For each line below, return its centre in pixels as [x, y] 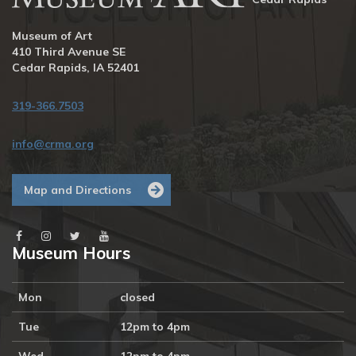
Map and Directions [77, 190]
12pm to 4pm [155, 327]
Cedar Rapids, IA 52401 [75, 68]
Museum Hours [71, 253]
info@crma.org [53, 144]
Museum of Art [52, 36]
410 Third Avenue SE [69, 52]
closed [137, 297]
